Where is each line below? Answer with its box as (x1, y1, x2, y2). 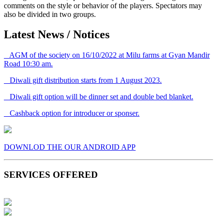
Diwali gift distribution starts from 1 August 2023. (4, 76, 162, 85)
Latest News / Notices (4, 28, 109, 41)
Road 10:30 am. (4, 60, 53, 68)
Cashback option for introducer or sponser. (4, 109, 139, 118)
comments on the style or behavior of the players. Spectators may (4, 1, 202, 10)
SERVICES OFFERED (4, 170, 98, 180)
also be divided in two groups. (4, 10, 96, 18)
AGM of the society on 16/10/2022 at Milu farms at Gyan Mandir (4, 51, 210, 60)
